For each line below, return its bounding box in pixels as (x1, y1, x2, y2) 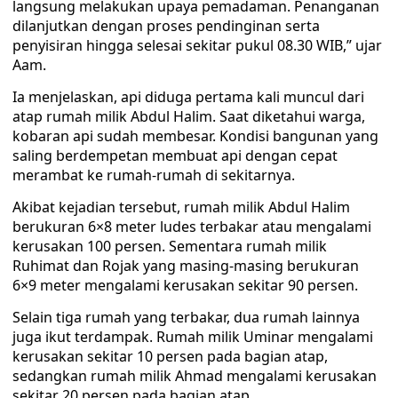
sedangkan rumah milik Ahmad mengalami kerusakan (12, 366, 377, 386)
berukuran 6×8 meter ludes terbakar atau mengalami (12, 217, 371, 236)
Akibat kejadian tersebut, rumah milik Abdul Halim (12, 197, 350, 217)
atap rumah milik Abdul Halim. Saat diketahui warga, (12, 107, 365, 126)
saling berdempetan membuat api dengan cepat (12, 146, 338, 165)
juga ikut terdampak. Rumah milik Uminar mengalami (12, 327, 373, 346)
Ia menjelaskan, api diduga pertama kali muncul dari (12, 87, 364, 107)
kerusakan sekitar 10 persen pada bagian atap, (12, 346, 328, 366)
